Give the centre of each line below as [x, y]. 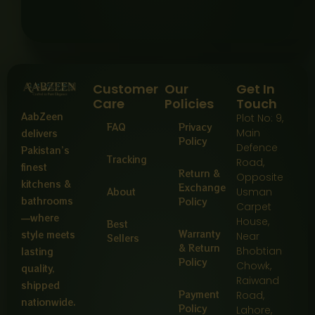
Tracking [127, 160]
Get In [256, 89]
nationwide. [49, 302]
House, [253, 222]
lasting [37, 251]
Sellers [123, 238]
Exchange [202, 188]
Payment [199, 295]
